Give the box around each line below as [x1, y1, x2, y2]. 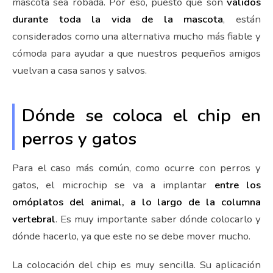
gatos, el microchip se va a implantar [12, 177, 214, 192]
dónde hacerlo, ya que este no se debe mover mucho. [12, 229, 250, 243]
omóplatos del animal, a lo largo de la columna [12, 194, 261, 209]
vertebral [12, 211, 55, 226]
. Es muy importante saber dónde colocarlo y [55, 211, 261, 226]
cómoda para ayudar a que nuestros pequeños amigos [12, 46, 261, 60]
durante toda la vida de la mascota [12, 12, 224, 26]
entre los [214, 177, 261, 192]
